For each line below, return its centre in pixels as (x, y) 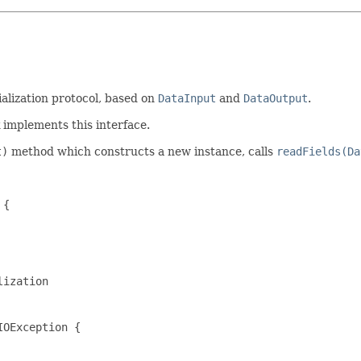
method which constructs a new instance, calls (142, 151)
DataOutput (276, 98)
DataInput (187, 98)
